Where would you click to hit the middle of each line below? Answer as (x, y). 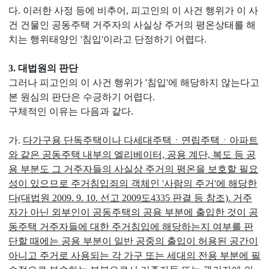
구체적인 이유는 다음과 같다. (71, 111)
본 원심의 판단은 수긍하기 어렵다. (82, 97)
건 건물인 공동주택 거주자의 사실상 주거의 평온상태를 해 (132, 25)
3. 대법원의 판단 (43, 68)
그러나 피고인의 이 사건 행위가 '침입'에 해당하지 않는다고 (134, 83)
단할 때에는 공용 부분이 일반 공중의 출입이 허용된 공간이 (133, 241)
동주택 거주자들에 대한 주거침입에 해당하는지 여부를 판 (131, 227)
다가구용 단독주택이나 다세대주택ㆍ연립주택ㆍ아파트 (141, 140)
